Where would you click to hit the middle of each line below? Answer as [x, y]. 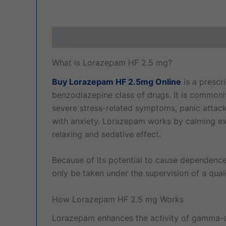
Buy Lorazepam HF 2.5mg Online [117, 81]
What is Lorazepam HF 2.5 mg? [112, 63]
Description [75, 38]
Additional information [152, 38]
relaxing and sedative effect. [106, 134]
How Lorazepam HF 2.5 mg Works [118, 199]
